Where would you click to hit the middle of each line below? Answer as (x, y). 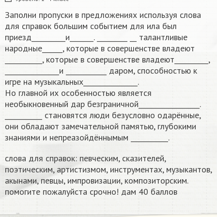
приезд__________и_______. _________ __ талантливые (96, 37)
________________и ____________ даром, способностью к (101, 71)
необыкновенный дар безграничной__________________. (103, 104)
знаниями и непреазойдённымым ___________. (87, 138)
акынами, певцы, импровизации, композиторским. (97, 181)
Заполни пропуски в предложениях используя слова (103, 15)
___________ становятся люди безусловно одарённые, (103, 115)
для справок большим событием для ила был (91, 26)
